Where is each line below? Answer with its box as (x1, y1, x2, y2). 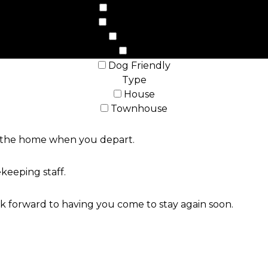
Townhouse (111, 103, 167, 114)
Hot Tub (118, 31, 160, 42)
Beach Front (109, 2, 169, 14)
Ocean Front (108, 17, 170, 28)
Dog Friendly (105, 60, 170, 71)
